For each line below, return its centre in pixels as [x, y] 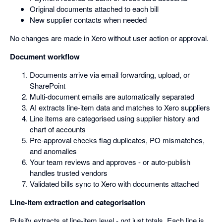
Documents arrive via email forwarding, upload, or [110, 75]
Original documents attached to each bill [94, 9]
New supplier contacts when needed [88, 20]
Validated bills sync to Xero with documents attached [114, 184]
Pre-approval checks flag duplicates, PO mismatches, [117, 140]
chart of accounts [58, 129]
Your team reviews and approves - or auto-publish [110, 162]
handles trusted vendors [69, 173]
